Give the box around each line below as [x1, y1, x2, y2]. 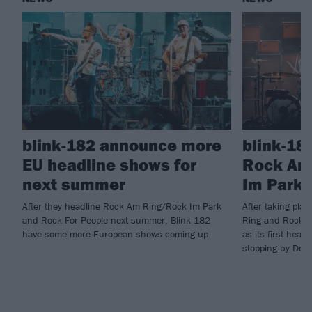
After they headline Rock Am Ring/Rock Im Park [22, 200, 221, 213]
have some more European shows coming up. [22, 228, 211, 241]
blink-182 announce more [22, 134, 221, 156]
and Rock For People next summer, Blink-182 [22, 214, 210, 227]
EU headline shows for [22, 154, 196, 175]
